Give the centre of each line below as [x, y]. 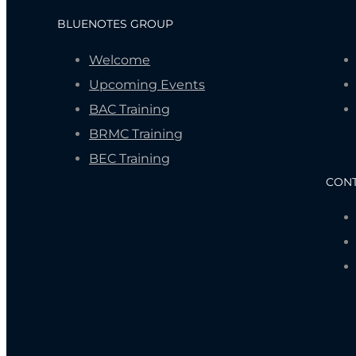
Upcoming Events [147, 85]
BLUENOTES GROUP [115, 24]
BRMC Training [136, 134]
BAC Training [130, 110]
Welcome [120, 60]
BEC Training [130, 159]
